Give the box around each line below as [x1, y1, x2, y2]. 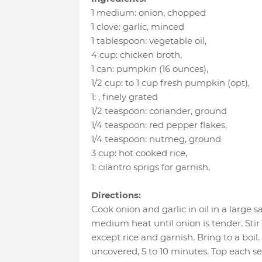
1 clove [91, 21, 119, 33]
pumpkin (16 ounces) [116, 63, 206, 75]
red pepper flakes [149, 119, 225, 131]
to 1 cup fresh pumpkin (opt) [125, 77, 248, 89]
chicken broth [119, 49, 180, 61]
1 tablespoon [91, 35, 145, 47]
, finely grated [98, 91, 158, 103]
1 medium [91, 7, 135, 19]
